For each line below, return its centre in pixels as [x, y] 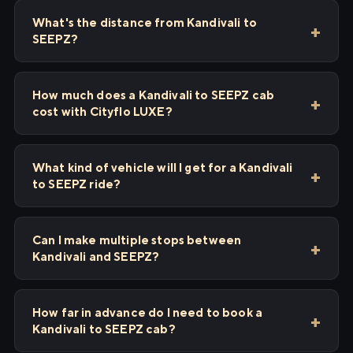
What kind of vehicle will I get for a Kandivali [163, 167]
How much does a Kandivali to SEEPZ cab [154, 95]
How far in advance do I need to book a [148, 312]
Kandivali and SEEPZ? [96, 256]
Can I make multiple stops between [137, 240]
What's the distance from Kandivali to [145, 22]
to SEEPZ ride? [77, 184]
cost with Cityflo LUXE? [102, 111]
